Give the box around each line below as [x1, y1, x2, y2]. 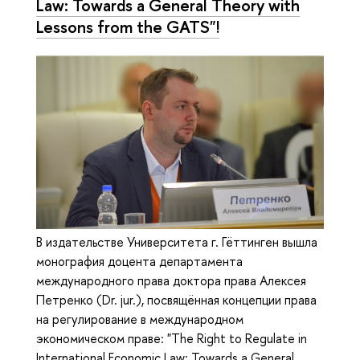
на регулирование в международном [36, 309, 243, 328]
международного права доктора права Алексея [36, 271, 306, 289]
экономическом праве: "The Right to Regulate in [36, 329, 307, 347]
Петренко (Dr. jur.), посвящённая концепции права [36, 290, 317, 309]
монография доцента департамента [36, 252, 243, 270]
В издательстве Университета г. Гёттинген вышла [36, 232, 317, 251]
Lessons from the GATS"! [36, 14, 219, 38]
